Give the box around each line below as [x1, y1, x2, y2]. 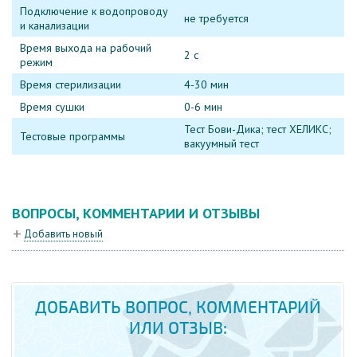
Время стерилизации [20, 76, 121, 92]
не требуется [184, 10, 249, 25]
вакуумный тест [184, 135, 259, 151]
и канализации [20, 18, 89, 33]
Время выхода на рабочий [20, 40, 151, 55]
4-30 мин [184, 76, 229, 92]
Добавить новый [24, 227, 103, 241]
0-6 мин [184, 99, 222, 114]
